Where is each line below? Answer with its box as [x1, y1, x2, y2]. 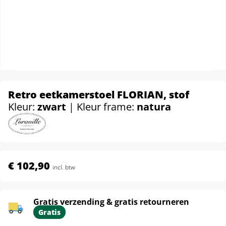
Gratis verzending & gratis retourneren [33, 196, 189, 207]
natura [137, 100, 171, 114]
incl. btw [52, 162, 75, 172]
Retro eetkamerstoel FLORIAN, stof [8, 88, 189, 101]
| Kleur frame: [69, 100, 137, 114]
